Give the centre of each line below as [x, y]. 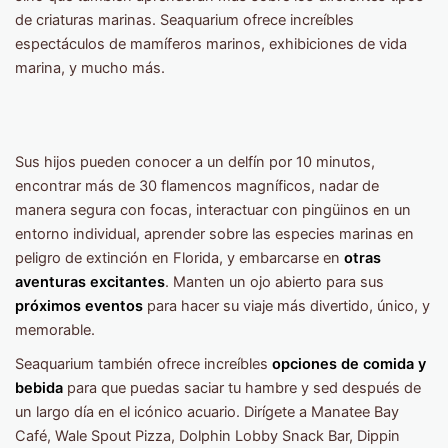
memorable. [55, 329]
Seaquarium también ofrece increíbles [143, 363]
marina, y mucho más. [90, 67]
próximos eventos [79, 305]
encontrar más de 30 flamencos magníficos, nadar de [197, 185]
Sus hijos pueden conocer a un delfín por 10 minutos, [195, 161]
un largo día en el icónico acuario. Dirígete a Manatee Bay [207, 411]
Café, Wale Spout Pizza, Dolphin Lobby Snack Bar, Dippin [207, 435]
